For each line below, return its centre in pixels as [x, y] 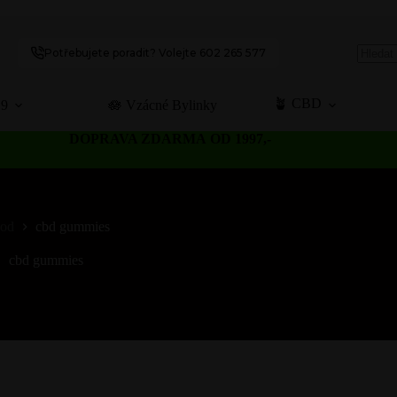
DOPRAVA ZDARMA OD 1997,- [172, 139]
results [374, 91]
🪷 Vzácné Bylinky [162, 105]
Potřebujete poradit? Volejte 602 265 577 [156, 53]
